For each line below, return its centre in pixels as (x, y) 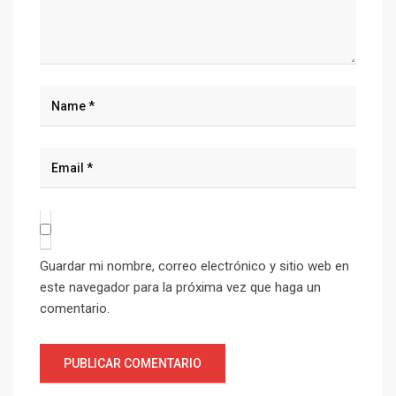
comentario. (75, 308)
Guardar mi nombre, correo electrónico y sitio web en (194, 266)
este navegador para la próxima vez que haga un (180, 287)
